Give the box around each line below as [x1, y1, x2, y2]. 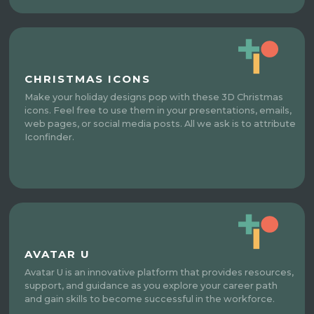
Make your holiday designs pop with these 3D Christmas [25, 91, 284, 102]
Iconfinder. [25, 131, 75, 142]
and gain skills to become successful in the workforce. [25, 293, 275, 304]
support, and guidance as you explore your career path [25, 280, 278, 291]
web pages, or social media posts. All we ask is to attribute [25, 118, 296, 129]
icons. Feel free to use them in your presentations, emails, [25, 104, 292, 116]
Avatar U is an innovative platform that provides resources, [25, 266, 294, 278]
